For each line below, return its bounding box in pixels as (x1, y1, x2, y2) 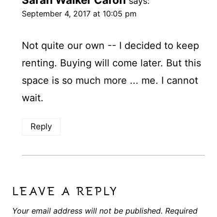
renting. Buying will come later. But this (21, 57, 201, 69)
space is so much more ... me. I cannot (21, 75, 198, 87)
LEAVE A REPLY (12, 184, 118, 199)
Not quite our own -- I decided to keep (21, 40, 199, 52)
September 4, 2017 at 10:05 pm (21, 9, 137, 19)
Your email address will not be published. (12, 205, 163, 216)
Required (165, 205, 198, 216)
